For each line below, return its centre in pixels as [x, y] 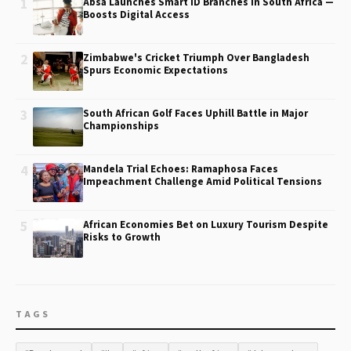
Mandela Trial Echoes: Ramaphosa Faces [181, 169]
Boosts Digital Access [136, 15]
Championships [121, 126]
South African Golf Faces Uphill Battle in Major [195, 114]
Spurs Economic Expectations [156, 71]
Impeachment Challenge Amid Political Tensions [203, 182]
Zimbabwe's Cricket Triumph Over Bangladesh [196, 58]
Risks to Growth [122, 237]
